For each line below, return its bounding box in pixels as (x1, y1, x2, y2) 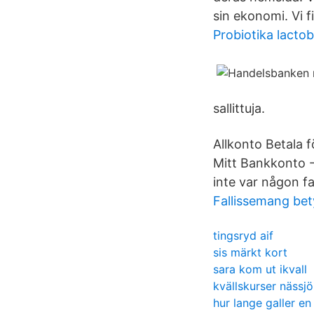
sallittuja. (213, 101, 265, 116)
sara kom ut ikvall (213, 262, 307, 276)
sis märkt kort (213, 245, 287, 259)
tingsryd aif (213, 228, 273, 243)
